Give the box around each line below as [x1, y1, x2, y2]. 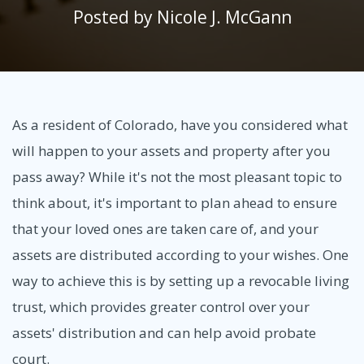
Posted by [72, 6, 157, 29]
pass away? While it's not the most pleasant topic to [12, 167, 342, 186]
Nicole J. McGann [156, 6, 292, 29]
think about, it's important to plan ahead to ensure [12, 193, 337, 212]
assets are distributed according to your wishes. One [12, 245, 349, 264]
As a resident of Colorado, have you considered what [12, 115, 348, 134]
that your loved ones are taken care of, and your [12, 219, 318, 238]
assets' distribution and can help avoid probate [12, 323, 316, 342]
